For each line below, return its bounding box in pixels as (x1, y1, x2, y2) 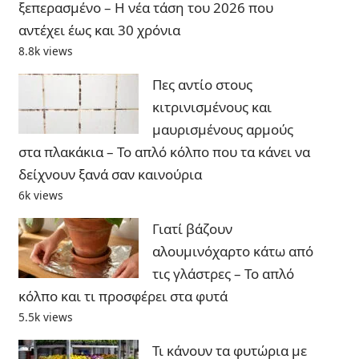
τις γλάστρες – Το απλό (151, 264, 294, 284)
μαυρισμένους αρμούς (151, 120, 293, 139)
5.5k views (18, 309, 73, 325)
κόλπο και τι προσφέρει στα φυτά (18, 287, 228, 306)
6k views (18, 188, 63, 204)
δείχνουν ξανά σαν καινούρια (18, 165, 202, 184)
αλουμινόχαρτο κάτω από (151, 242, 313, 261)
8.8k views (18, 43, 73, 59)
